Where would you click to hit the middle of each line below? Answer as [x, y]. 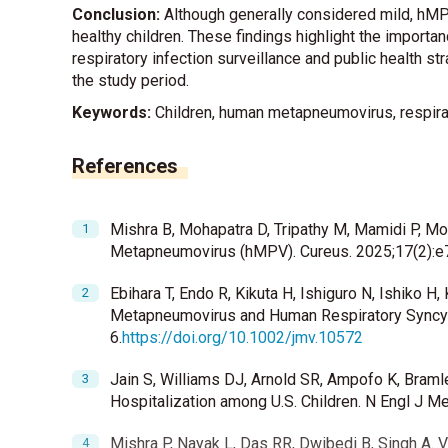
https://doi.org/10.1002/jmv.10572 [242, 338]
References [125, 166]
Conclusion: [116, 15]
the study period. [130, 81]
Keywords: [111, 113]
